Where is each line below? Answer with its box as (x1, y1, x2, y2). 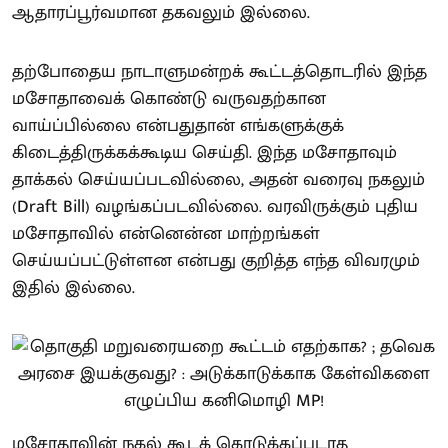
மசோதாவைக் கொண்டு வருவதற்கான (12, 84, 326, 114)
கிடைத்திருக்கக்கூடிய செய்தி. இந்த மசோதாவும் (12, 138, 397, 168)
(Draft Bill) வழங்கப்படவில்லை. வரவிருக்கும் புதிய (12, 192, 418, 222)
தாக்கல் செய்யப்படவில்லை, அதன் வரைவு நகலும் (12, 165, 425, 195)
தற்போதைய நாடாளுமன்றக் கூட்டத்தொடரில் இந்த (12, 57, 427, 87)
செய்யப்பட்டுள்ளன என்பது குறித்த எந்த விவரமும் (12, 246, 420, 276)
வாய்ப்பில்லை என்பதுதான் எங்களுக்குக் (12, 111, 344, 141)
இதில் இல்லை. (12, 273, 135, 303)
